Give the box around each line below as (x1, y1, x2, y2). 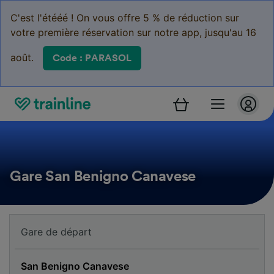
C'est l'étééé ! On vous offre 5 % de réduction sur (10, 12, 239, 24)
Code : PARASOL (53, 53, 131, 63)
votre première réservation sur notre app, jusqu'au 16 (10, 26, 256, 39)
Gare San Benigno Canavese (10, 169, 196, 184)
